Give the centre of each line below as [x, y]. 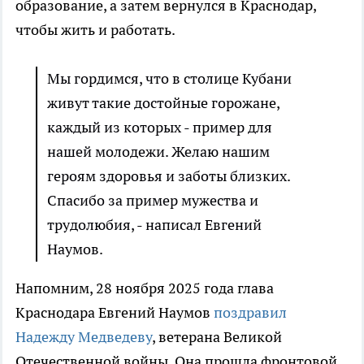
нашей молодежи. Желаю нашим [158, 152]
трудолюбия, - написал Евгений [154, 225]
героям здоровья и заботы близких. [169, 176]
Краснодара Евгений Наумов [115, 313]
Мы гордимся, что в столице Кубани [169, 79]
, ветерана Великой [217, 337]
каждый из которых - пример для [160, 128]
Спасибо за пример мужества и [153, 201]
